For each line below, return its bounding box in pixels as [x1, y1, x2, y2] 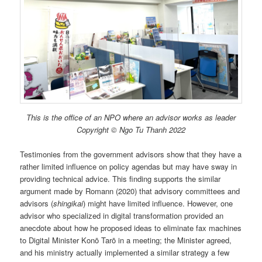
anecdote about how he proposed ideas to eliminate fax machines [20, 222, 242, 234]
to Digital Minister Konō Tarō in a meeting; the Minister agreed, [20, 235, 232, 246]
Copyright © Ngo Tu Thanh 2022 [77, 124, 185, 136]
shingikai [53, 198, 84, 209]
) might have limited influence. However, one [83, 198, 233, 209]
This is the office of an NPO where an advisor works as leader [26, 112, 236, 123]
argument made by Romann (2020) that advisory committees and [20, 185, 240, 197]
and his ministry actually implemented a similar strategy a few [20, 247, 230, 258]
